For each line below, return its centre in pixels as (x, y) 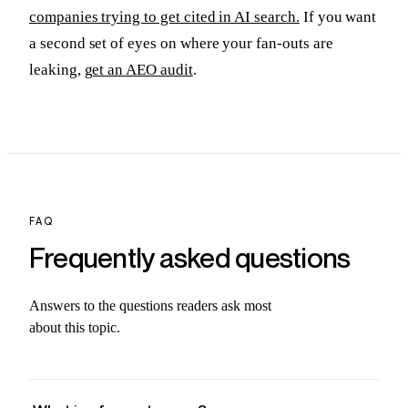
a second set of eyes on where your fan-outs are (181, 43)
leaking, (57, 69)
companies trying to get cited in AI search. (164, 16)
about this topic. (75, 328)
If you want (338, 16)
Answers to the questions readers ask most (150, 306)
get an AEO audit (138, 69)
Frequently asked (133, 257)
